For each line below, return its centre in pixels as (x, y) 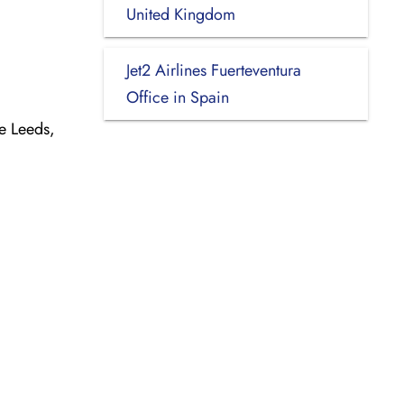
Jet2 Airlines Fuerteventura (213, 70)
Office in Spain (177, 97)
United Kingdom (180, 14)
